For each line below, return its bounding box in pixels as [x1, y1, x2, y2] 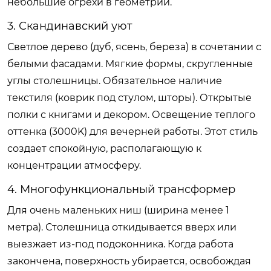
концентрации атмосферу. [7, 159, 141, 171]
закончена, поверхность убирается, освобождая [7, 255, 251, 267]
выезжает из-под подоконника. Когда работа [7, 238, 233, 250]
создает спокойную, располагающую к [7, 142, 201, 154]
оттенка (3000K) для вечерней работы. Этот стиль [7, 125, 258, 137]
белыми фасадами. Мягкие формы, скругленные [7, 57, 253, 70]
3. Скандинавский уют [7, 19, 132, 33]
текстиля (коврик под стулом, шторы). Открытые [7, 91, 252, 103]
